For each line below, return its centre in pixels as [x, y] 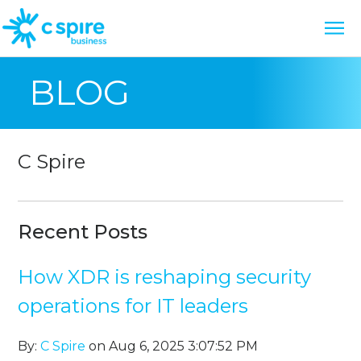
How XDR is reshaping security [165, 277]
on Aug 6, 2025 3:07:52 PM [172, 346]
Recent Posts [83, 232]
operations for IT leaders [133, 306]
